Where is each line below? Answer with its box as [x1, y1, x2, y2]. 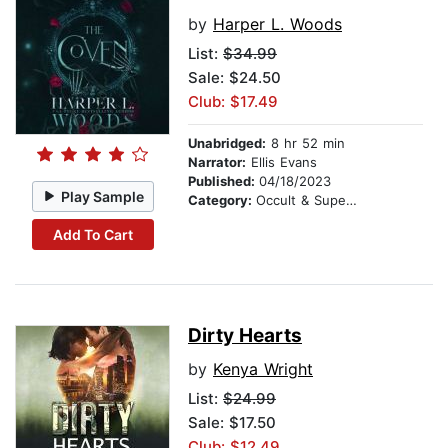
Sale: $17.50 [188, 413, 276, 433]
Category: [188, 192, 256, 209]
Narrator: [188, 154, 246, 171]
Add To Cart [52, 225, 133, 243]
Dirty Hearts [188, 324, 302, 348]
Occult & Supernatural [256, 192, 346, 209]
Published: [188, 173, 259, 190]
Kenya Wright [213, 359, 313, 380]
